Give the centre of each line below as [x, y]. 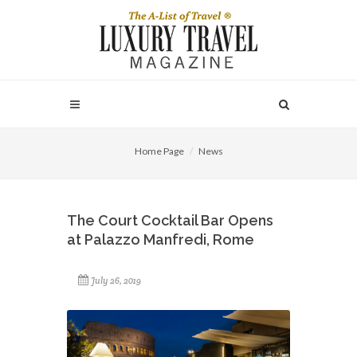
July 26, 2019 [116, 280]
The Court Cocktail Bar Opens [170, 220]
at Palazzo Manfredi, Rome [161, 239]
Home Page [159, 151]
